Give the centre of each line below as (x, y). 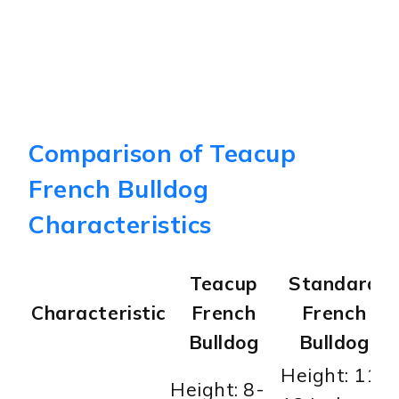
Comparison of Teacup (163, 154)
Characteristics (120, 225)
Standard (334, 284)
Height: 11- (334, 375)
